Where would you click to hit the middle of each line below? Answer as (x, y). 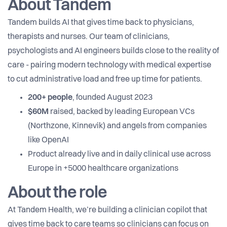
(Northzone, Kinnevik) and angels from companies (117, 126)
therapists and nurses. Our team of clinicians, (89, 37)
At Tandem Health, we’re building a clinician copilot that (107, 211)
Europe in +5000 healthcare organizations (103, 169)
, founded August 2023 (112, 98)
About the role (57, 194)
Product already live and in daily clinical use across (119, 155)
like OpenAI (48, 141)
